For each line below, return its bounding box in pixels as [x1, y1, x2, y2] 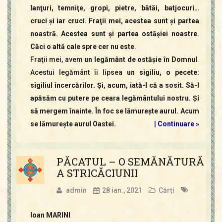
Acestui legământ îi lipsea [30, 68, 127, 76]
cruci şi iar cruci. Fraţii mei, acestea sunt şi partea [30, 17, 199, 25]
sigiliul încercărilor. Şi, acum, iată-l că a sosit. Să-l [30, 81, 199, 89]
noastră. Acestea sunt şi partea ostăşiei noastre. [30, 30, 199, 38]
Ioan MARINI [30, 211, 70, 219]
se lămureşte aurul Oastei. [30, 120, 116, 128]
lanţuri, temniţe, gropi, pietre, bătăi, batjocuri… [30, 4, 199, 12]
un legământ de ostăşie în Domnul [84, 55, 197, 63]
